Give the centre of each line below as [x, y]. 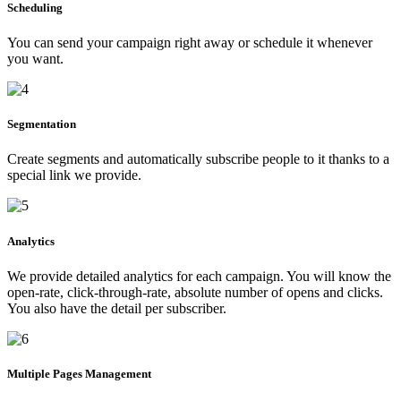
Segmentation [42, 124]
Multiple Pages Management [79, 373]
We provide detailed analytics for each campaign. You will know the [199, 276]
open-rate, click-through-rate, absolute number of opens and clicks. [195, 292]
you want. [35, 59]
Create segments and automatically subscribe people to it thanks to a [198, 159]
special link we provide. [74, 175]
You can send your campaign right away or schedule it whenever [190, 43]
